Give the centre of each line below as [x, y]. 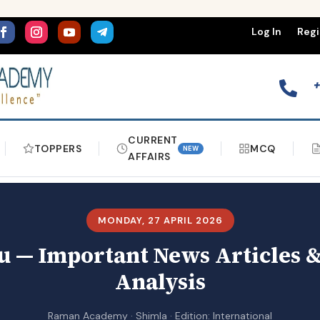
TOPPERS [57, 148]
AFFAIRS [149, 156]
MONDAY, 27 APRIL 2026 [160, 221]
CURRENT [153, 140]
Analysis [160, 282]
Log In [267, 31]
